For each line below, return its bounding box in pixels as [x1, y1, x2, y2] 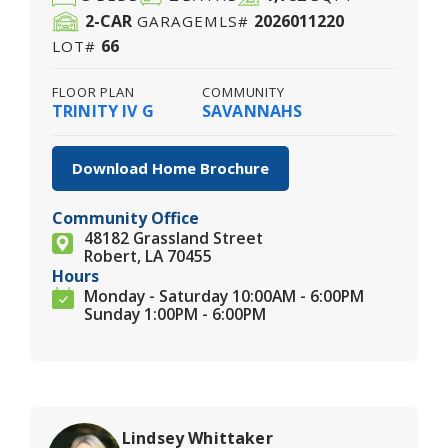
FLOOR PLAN [52, 83, 136, 102]
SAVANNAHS [201, 100, 303, 123]
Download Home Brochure [72, 158, 269, 179]
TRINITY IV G [52, 100, 154, 123]
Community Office [52, 207, 199, 230]
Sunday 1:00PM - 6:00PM [84, 303, 266, 326]
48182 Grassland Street [84, 227, 263, 250]
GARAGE [132, 10, 204, 31]
